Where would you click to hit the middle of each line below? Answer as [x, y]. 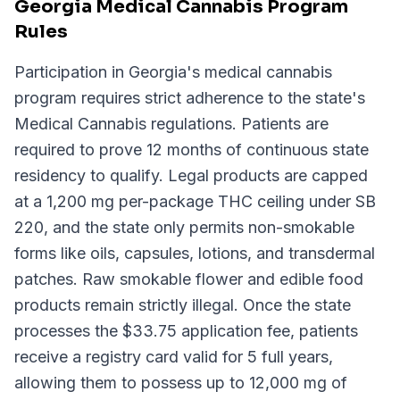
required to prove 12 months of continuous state [192, 150]
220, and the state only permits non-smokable [184, 227]
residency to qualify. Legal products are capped [191, 175]
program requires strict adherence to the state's [190, 98]
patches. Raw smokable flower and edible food [189, 279]
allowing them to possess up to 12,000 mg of [181, 383]
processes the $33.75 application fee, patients [186, 331]
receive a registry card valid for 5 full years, [174, 357]
